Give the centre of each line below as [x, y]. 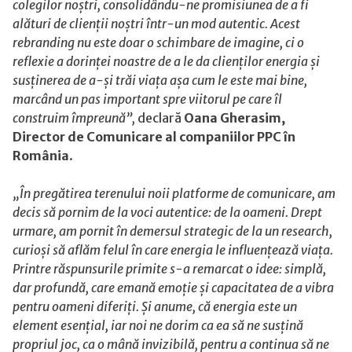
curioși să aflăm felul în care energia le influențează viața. [173, 249]
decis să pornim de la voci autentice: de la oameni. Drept [167, 212]
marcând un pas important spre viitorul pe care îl [147, 99]
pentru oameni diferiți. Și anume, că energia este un [155, 306]
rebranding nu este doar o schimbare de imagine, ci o [158, 42]
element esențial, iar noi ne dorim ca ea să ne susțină [158, 325]
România [41, 155]
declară [161, 117]
